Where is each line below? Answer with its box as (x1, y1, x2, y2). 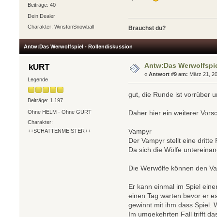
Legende (27, 76, 48, 82)
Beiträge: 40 (27, 1, 56, 8)
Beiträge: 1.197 (27, 97, 63, 104)
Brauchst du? (128, 25, 166, 32)
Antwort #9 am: (149, 71, 188, 77)
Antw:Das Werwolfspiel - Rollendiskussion (24, 44, 133, 50)
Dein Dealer (27, 13, 55, 19)
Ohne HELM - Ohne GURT (27, 108, 92, 115)
